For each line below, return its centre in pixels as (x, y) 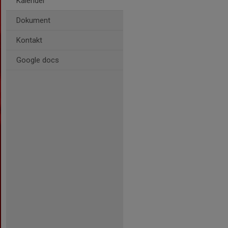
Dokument (33, 20)
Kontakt (29, 40)
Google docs (38, 60)
